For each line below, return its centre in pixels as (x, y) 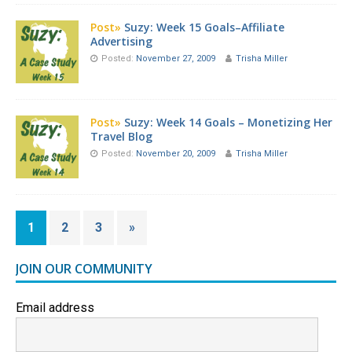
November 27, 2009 (177, 59)
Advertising (121, 42)
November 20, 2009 (177, 154)
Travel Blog (121, 137)
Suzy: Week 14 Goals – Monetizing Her (228, 123)
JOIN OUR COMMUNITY (84, 269)
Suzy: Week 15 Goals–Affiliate (204, 27)
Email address (55, 308)
